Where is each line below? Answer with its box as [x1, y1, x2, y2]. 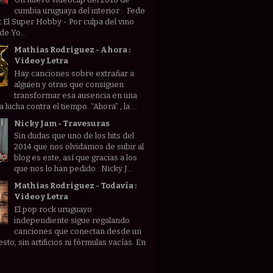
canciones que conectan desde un [14, 226, 142, 236]
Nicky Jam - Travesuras [14, 118, 110, 128]
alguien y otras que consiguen [14, 79, 124, 89]
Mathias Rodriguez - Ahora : [14, 45, 131, 55]
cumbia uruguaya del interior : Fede [14, 6, 146, 16]
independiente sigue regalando [14, 215, 130, 225]
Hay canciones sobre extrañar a [14, 68, 135, 78]
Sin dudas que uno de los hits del [14, 131, 135, 141]
